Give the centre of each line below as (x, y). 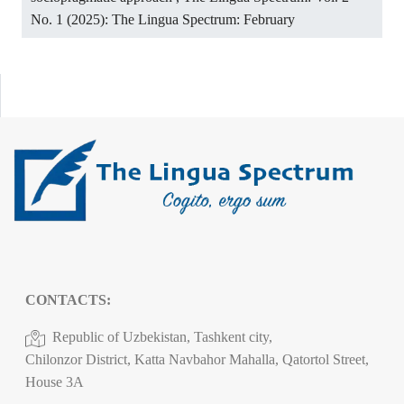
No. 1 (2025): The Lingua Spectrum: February (163, 20)
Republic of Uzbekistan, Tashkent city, (162, 337)
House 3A (55, 382)
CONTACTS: (68, 300)
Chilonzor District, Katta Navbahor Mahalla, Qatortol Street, (197, 360)
